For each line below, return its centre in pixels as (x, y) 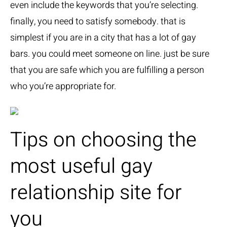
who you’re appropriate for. (63, 87)
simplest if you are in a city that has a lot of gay (103, 38)
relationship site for (96, 193)
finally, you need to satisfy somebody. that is (98, 22)
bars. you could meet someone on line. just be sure (110, 54)
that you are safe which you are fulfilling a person (107, 70)
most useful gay (81, 167)
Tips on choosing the (103, 140)
